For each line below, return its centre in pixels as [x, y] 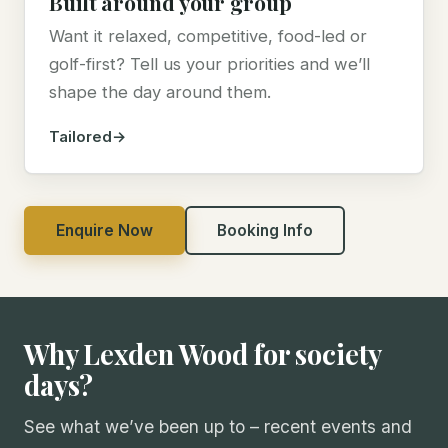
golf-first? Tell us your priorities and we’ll [209, 64]
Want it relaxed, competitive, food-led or [208, 36]
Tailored [80, 137]
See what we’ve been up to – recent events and [218, 427]
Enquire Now [104, 231]
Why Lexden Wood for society [203, 354]
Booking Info [265, 231]
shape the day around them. [160, 92]
